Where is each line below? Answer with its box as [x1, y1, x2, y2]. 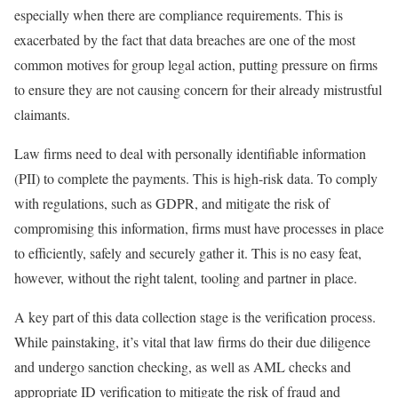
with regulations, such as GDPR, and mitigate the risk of [14, 193, 330, 212]
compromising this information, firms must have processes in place [14, 218, 384, 237]
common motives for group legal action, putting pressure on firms [14, 54, 378, 74]
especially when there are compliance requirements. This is [14, 4, 343, 24]
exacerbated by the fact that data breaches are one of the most [14, 29, 355, 49]
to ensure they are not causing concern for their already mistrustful [14, 79, 382, 99]
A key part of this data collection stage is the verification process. [14, 306, 376, 326]
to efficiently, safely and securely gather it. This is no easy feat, [14, 243, 362, 262]
